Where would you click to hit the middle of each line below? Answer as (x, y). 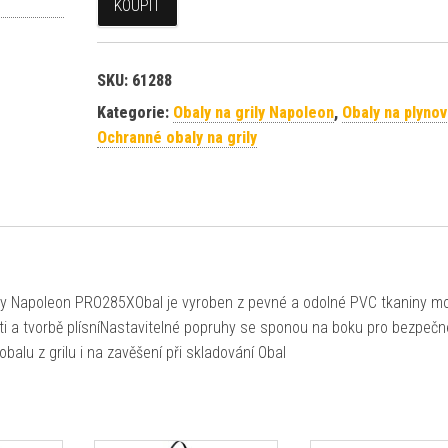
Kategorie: (134, 112)
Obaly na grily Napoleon (253, 112)
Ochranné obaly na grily (176, 137)
